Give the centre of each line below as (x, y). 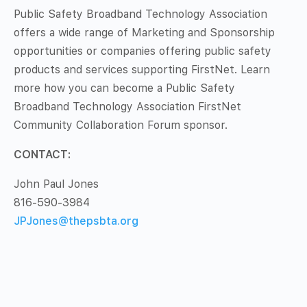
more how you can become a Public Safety (124, 88)
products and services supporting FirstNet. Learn (142, 69)
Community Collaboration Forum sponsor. (121, 125)
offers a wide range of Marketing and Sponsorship (144, 32)
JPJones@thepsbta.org (76, 221)
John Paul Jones (56, 184)
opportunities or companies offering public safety (143, 51)
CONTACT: (42, 154)
